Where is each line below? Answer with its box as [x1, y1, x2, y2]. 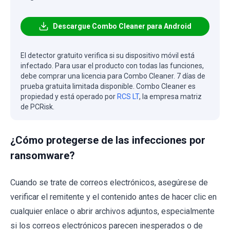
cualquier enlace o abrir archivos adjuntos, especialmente [10, 206, 215, 216]
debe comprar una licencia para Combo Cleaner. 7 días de [21, 71, 205, 80]
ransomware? [10, 149, 75, 162]
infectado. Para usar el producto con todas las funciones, [21, 61, 204, 70]
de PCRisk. [21, 102, 54, 111]
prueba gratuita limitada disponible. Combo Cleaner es [21, 82, 196, 90]
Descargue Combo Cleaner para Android [53, 22, 191, 30]
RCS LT [117, 92, 139, 101]
